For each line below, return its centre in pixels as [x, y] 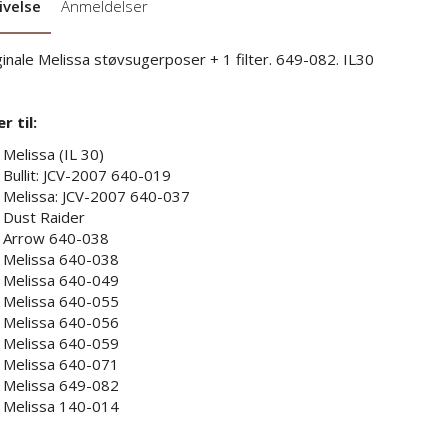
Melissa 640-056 [60, 321]
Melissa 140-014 [60, 405]
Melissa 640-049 [60, 279]
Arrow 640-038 [55, 237]
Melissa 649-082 [60, 384]
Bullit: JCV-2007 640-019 [86, 174]
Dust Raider [43, 216]
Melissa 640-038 [60, 258]
